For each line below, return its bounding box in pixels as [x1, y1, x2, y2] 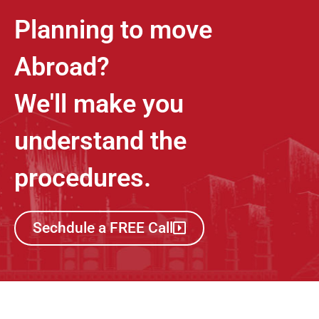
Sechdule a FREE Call [33, 219, 173, 237]
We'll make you [14, 89, 184, 120]
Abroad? [14, 52, 110, 83]
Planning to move [14, 15, 212, 46]
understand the [14, 126, 187, 157]
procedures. [14, 163, 151, 194]
